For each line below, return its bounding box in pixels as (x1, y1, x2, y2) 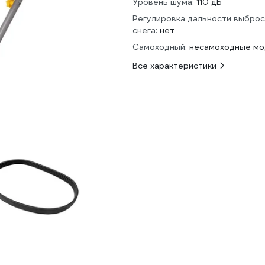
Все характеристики (132, 60, 216, 71)
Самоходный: (132, 41, 187, 52)
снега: (132, 25, 157, 35)
